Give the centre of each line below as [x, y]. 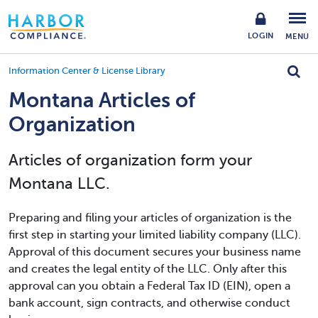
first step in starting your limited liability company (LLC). [155, 235]
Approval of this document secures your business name [155, 252]
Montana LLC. [59, 183]
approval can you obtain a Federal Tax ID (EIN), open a [149, 286]
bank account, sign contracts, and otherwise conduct [149, 303]
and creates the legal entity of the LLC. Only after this [148, 269]
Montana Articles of [102, 100]
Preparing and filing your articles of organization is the [150, 218]
